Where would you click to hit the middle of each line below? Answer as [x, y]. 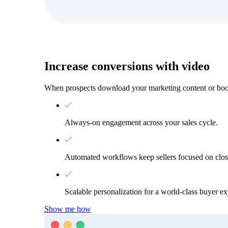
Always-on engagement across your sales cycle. [141, 122]
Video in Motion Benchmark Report [82, 200]
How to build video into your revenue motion [97, 218]
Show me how [68, 209]
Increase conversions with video [127, 66]
